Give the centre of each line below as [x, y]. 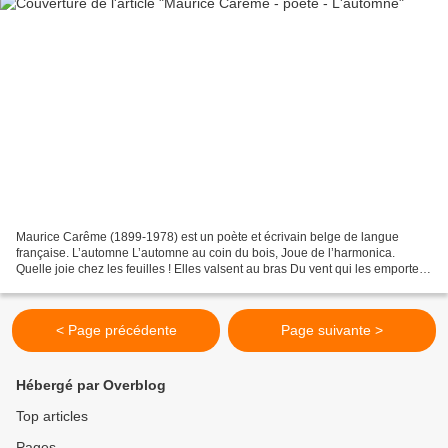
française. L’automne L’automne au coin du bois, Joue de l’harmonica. [205, 253]
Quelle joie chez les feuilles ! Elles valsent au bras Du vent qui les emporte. [219, 269]
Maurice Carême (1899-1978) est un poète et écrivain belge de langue [207, 237]
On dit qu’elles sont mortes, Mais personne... [136, 285]
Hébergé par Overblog [91, 385]
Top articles [52, 416]
